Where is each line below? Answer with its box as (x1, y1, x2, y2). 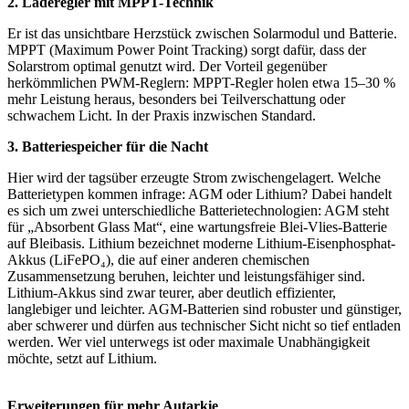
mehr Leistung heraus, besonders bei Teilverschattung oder (7, 91, 345, 108)
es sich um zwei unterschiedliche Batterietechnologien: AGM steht (7, 203, 389, 219)
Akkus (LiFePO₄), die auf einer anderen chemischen (7, 252, 309, 268)
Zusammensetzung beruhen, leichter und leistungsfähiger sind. (7, 268, 365, 285)
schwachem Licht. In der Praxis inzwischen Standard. (7, 108, 316, 124)
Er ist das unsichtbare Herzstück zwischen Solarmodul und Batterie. (7, 26, 397, 42)
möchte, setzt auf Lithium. (7, 351, 157, 367)
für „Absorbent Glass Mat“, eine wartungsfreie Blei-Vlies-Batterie (7, 219, 387, 236)
